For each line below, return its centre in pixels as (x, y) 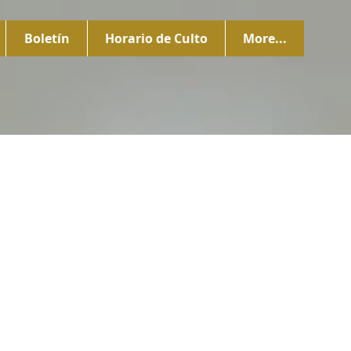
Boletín (47, 38)
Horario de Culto (156, 38)
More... (265, 38)
